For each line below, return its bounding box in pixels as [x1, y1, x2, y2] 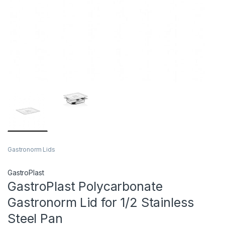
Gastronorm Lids [8, 146, 55, 154]
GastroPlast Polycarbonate [8, 179, 163, 194]
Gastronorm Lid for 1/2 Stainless [8, 195, 194, 210]
